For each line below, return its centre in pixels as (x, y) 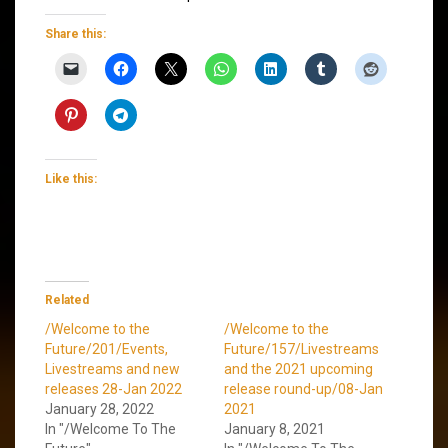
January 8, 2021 (274, 428)
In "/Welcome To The (110, 428)
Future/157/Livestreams (301, 348)
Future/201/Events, (106, 348)
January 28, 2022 (99, 408)
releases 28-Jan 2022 (113, 388)
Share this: (75, 33)
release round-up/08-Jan (303, 388)
